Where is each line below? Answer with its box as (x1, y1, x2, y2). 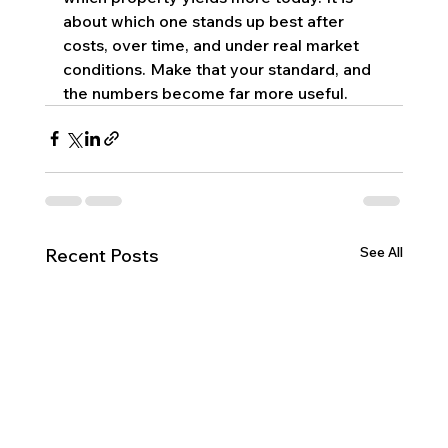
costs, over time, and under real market (62, 34, 363, 55)
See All (360, 242, 404, 261)
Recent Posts (44, 243, 159, 267)
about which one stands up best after (62, 10, 348, 31)
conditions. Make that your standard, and (62, 58, 375, 79)
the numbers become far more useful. (62, 82, 348, 103)
